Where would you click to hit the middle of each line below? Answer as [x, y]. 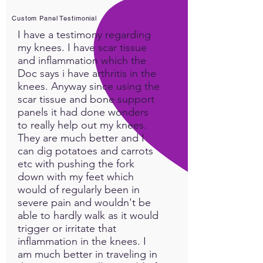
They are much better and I [81, 138]
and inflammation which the [82, 60]
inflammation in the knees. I [82, 241]
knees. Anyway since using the [89, 86]
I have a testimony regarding [84, 34]
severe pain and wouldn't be [84, 202]
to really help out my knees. [82, 125]
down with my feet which [76, 176]
